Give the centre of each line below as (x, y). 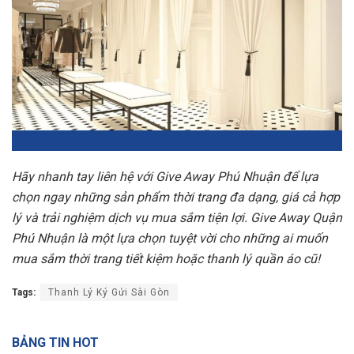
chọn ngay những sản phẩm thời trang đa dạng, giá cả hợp (176, 197)
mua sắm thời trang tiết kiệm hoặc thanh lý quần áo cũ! (166, 258)
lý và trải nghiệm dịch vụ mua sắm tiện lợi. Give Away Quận (177, 217)
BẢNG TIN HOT (55, 342)
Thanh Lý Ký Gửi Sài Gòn (109, 292)
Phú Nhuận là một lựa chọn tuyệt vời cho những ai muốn (170, 238)
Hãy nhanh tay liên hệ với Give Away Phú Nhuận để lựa (165, 176)
